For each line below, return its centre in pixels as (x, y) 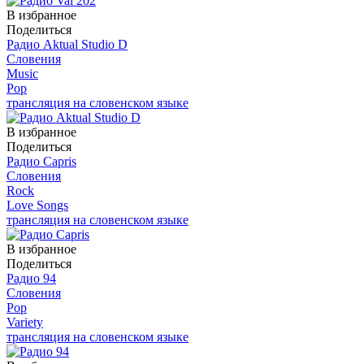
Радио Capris (41, 161)
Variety (25, 322)
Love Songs (37, 205)
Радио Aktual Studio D (67, 44)
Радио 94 (31, 278)
